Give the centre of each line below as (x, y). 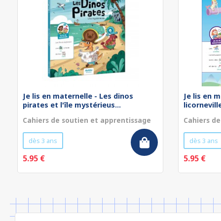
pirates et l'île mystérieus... (72, 105)
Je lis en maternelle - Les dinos (78, 96)
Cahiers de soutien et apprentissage (87, 120)
